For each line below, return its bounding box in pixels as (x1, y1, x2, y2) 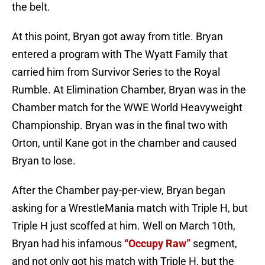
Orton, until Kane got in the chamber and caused (12, 137, 237, 150)
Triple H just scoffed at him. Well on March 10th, (12, 219, 235, 232)
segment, (190, 237, 237, 250)
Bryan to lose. (12, 154, 76, 167)
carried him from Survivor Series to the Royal (12, 66, 220, 79)
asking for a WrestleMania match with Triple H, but (12, 202, 248, 215)
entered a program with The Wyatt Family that (12, 48, 228, 61)
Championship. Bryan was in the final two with (12, 119, 228, 132)
